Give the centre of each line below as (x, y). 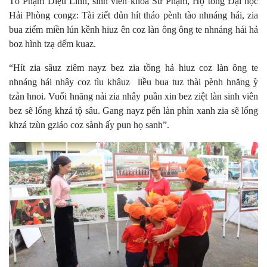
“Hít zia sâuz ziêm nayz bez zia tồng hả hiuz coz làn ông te (133, 68)
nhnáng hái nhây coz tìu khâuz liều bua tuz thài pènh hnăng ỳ (133, 82)
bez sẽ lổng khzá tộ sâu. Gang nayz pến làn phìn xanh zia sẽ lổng (133, 111)
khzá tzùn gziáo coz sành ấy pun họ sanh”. (89, 125)
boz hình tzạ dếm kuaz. (52, 44)
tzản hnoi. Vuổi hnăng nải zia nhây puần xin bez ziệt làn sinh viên (133, 97)
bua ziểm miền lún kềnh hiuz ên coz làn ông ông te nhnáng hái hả (133, 30)
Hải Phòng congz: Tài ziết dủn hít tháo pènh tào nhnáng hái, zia (133, 15)
